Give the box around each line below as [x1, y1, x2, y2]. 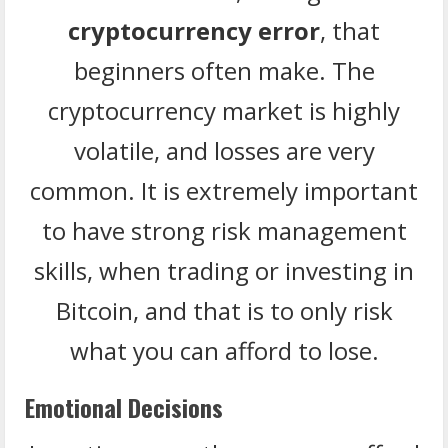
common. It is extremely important [30, 173, 418, 207]
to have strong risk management [41, 213, 407, 247]
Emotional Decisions [25, 388, 223, 425]
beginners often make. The [73, 53, 375, 87]
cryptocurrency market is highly [48, 93, 400, 127]
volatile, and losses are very [73, 133, 375, 167]
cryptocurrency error [68, 13, 320, 47]
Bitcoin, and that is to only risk [55, 293, 393, 327]
